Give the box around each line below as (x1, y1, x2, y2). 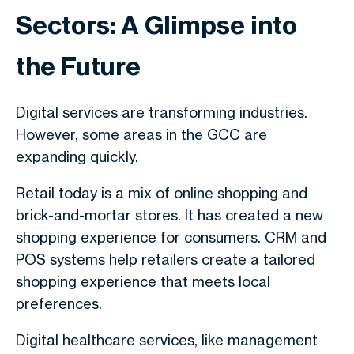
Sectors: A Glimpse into (16, 9, 297, 40)
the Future (16, 51, 141, 81)
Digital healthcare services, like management (16, 331, 318, 348)
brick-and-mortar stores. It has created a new (16, 206, 323, 224)
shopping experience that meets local (16, 273, 270, 290)
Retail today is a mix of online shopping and (16, 184, 307, 201)
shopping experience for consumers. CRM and (16, 228, 326, 246)
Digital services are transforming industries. (16, 104, 307, 121)
